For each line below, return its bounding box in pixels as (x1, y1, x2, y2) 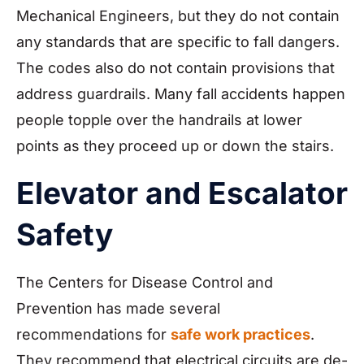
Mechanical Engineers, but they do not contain (16, 6, 340, 24)
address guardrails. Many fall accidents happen (16, 84, 345, 102)
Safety (16, 215, 113, 253)
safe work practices (171, 325, 310, 343)
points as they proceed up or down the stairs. (16, 136, 334, 154)
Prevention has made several (16, 299, 220, 317)
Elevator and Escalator (16, 174, 348, 211)
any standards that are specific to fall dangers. (16, 32, 340, 50)
